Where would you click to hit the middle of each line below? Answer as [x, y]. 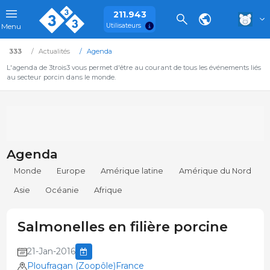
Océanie [62, 190]
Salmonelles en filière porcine [122, 227]
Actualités [54, 51]
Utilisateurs [123, 25]
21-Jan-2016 [51, 252]
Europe [71, 171]
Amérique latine [132, 171]
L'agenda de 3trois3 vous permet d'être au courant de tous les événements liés [133, 67]
